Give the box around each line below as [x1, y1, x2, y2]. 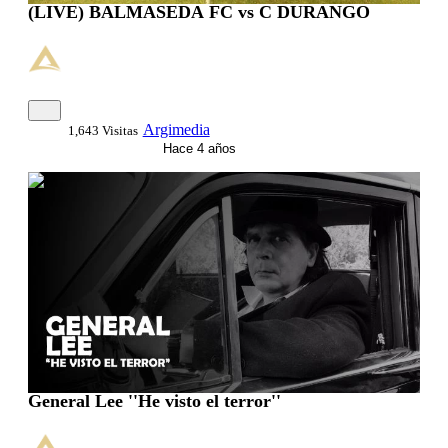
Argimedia [142, 121, 210, 139]
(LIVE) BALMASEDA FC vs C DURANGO [28, 2, 370, 23]
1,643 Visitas [67, 123, 138, 139]
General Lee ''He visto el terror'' [28, 390, 281, 411]
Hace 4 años [158, 141, 236, 157]
